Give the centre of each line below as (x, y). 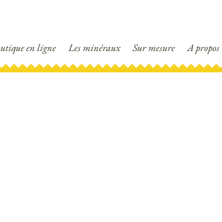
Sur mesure (154, 48)
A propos (203, 48)
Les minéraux (94, 48)
